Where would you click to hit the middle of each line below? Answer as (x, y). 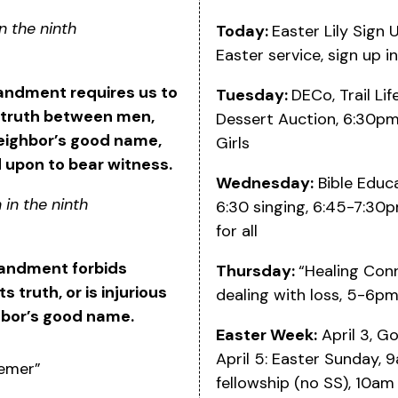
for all (236, 231)
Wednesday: (264, 183)
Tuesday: (253, 96)
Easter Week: (266, 335)
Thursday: (257, 271)
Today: (243, 32)
